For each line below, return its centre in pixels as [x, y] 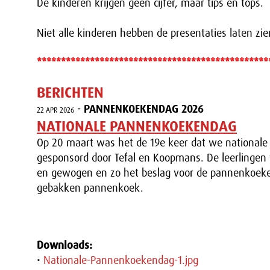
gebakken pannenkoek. [90, 188]
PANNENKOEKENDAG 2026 [144, 109]
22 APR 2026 [55, 110]
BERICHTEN [70, 93]
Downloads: [64, 245]
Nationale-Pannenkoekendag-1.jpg [121, 260]
